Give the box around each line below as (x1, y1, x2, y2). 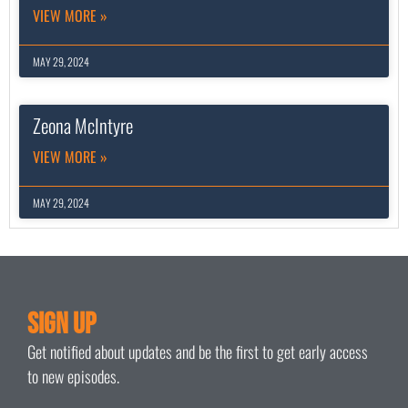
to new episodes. (27, 364, 119, 389)
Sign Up (27, 307, 96, 343)
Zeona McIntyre (33, 111, 133, 140)
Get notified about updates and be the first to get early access (27, 340, 368, 364)
